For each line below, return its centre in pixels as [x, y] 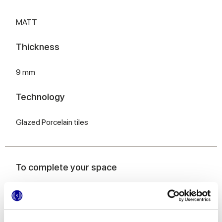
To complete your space [66, 167]
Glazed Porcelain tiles [52, 122]
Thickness [38, 47]
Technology [40, 97]
